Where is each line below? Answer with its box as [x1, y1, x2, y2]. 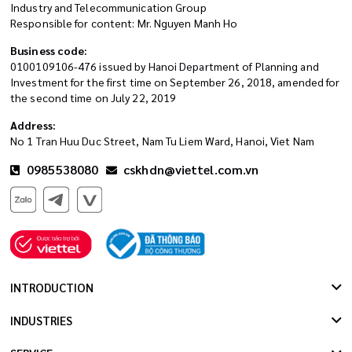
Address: [10, 117, 56, 132]
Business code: [10, 42, 88, 57]
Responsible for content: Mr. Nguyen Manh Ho [10, 15, 238, 30]
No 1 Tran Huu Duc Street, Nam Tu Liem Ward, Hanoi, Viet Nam [10, 133, 314, 148]
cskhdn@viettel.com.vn [123, 160, 259, 178]
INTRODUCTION [10, 280, 93, 295]
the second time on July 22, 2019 [10, 90, 177, 104]
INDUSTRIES [10, 313, 72, 328]
